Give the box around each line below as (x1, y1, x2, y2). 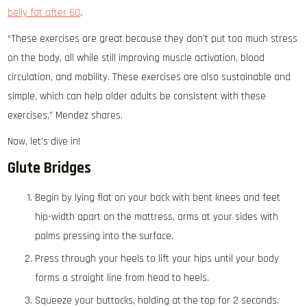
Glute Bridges (8, 158, 92, 178)
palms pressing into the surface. (35, 230, 174, 243)
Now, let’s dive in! (8, 135, 81, 148)
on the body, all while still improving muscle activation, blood (8, 51, 265, 64)
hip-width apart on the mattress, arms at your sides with (35, 210, 279, 223)
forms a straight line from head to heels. (35, 271, 210, 284)
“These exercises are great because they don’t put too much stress (8, 32, 298, 45)
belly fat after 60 (8, 6, 81, 19)
